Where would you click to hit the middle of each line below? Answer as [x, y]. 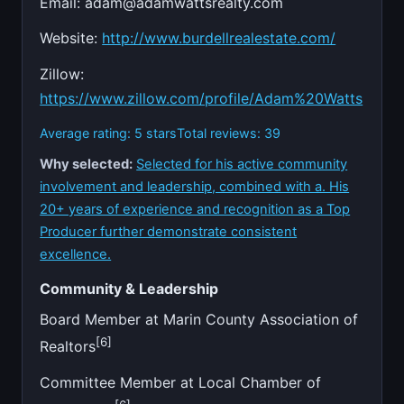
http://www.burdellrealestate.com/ [219, 38]
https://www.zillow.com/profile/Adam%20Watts [202, 99]
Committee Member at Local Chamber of [181, 382]
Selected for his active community [242, 164]
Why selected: [87, 164]
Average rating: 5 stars [109, 133]
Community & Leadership [129, 289]
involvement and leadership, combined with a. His [195, 186]
